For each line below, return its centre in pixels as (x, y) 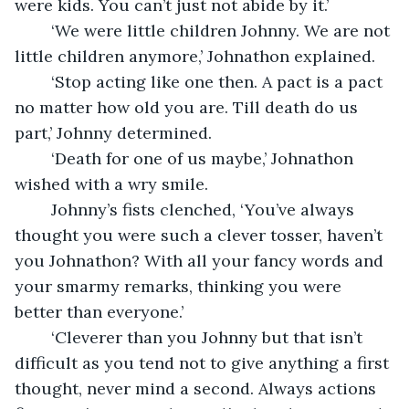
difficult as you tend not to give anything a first (204, 362)
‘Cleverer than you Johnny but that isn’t (42, 337)
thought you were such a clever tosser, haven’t (201, 235)
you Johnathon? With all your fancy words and (201, 260)
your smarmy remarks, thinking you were (180, 286)
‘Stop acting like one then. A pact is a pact (42, 81)
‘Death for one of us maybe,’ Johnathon (42, 158)
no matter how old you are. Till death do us (189, 107)
